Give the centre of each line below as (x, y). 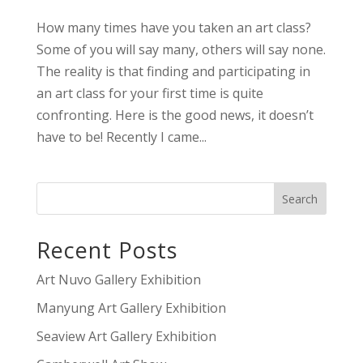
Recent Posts (107, 250)
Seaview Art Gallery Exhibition (126, 337)
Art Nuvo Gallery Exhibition (118, 280)
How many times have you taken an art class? (173, 28)
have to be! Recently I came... (121, 137)
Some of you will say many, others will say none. (181, 50)
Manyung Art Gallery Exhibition (131, 308)
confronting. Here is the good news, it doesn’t (175, 115)
